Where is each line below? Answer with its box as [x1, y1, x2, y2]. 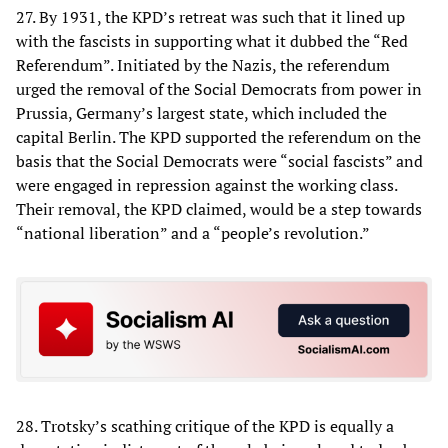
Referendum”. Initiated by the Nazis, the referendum [16, 53, 390, 76]
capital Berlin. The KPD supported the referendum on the [16, 125, 421, 148]
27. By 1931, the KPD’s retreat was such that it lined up [16, 5, 405, 28]
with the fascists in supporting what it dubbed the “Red [16, 29, 408, 52]
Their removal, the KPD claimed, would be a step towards [16, 197, 422, 220]
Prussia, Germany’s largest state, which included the [16, 101, 387, 124]
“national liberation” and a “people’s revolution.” [16, 221, 370, 244]
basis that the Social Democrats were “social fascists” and [16, 149, 423, 172]
